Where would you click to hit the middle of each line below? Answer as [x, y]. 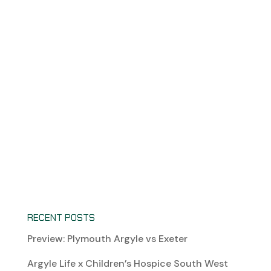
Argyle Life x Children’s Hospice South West [127, 263]
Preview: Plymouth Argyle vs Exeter [107, 238]
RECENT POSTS [61, 217]
